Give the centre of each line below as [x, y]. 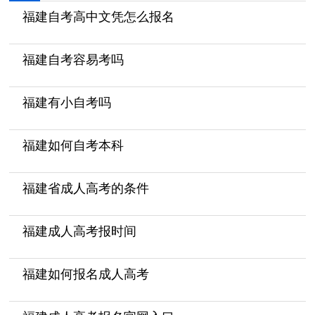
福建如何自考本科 [73, 146]
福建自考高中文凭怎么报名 [98, 17]
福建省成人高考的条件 [85, 189]
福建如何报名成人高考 [85, 275]
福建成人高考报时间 [79, 232]
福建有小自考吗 [66, 103]
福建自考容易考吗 [73, 60]
